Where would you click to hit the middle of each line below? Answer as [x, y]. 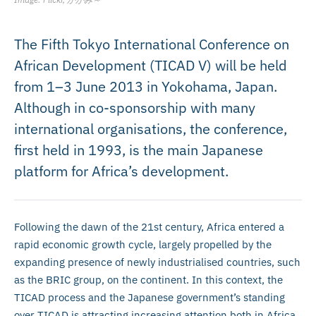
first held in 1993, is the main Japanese [139, 150]
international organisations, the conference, [151, 128]
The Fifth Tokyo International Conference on [152, 44]
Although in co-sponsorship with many [135, 107]
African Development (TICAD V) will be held [151, 65]
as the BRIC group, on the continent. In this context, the [148, 279]
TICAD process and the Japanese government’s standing [150, 297]
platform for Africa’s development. [121, 171]
